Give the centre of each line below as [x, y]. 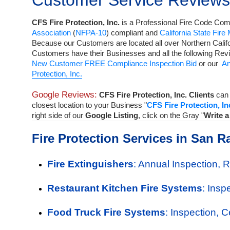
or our [209, 63]
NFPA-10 [91, 33]
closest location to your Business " [89, 105]
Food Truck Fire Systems [106, 212]
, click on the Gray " [171, 115]
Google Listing [112, 115]
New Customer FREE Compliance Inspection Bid [114, 63]
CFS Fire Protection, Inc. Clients [157, 95]
